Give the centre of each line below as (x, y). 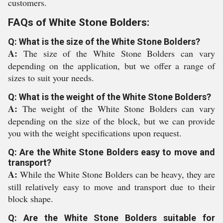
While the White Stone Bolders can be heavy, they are (117, 174)
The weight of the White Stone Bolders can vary (119, 109)
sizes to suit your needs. (51, 78)
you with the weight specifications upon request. (95, 133)
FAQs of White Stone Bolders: (79, 22)
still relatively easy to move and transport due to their (111, 187)
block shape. (31, 199)
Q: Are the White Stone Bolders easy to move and (111, 152)
